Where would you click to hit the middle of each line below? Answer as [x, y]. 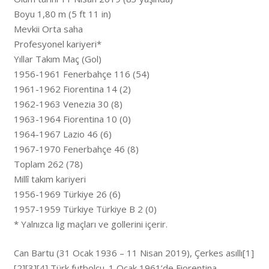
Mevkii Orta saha [48, 29]
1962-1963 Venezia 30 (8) [68, 104]
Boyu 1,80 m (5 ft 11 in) [62, 14]
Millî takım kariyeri [50, 179]
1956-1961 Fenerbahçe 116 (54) [81, 74]
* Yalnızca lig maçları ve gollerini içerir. [90, 224]
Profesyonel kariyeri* [57, 44]
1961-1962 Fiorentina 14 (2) [72, 89]
